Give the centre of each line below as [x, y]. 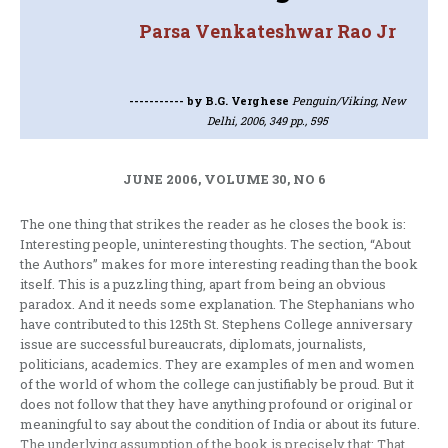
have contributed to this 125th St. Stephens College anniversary [216, 323]
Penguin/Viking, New [348, 100]
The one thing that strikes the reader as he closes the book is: [213, 223]
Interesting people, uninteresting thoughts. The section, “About [215, 243]
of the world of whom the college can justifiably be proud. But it [217, 383]
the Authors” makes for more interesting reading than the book [219, 263]
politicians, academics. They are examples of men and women [217, 363]
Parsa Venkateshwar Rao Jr [267, 30]
